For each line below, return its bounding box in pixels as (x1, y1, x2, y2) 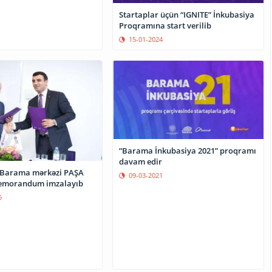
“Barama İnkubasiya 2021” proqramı (119, 144, 257, 156)
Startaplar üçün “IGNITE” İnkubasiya (119, 9, 255, 21)
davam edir (119, 155, 163, 167)
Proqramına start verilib (119, 20, 212, 32)
